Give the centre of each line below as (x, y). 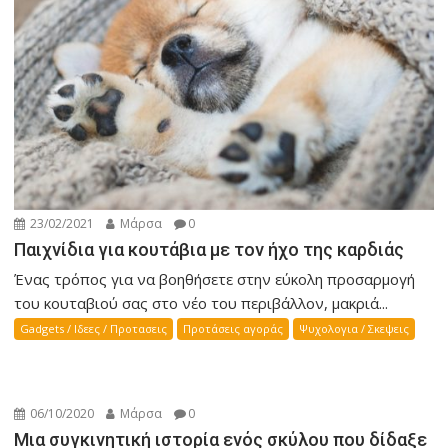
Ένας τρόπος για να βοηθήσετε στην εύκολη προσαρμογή (215, 278)
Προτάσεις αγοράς (233, 328)
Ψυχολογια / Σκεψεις (354, 328)
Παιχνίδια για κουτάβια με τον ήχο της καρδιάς (209, 249)
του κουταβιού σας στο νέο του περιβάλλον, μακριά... (201, 302)
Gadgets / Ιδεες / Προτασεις (94, 328)
